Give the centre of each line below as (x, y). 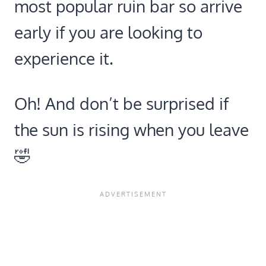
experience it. (64, 58)
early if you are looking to (108, 32)
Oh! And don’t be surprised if (121, 103)
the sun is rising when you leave (132, 129)
